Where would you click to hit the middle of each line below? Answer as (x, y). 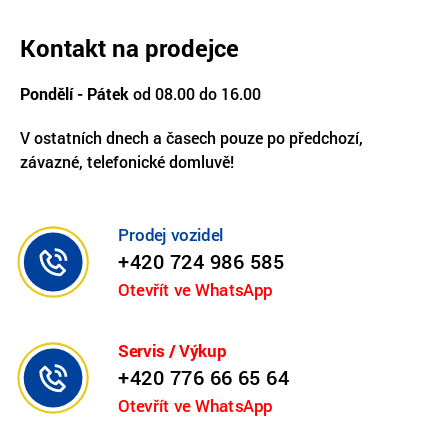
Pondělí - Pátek (74, 93)
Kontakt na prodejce (129, 47)
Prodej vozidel (171, 234)
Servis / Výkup (172, 350)
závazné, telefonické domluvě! (127, 161)
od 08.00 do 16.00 (195, 93)
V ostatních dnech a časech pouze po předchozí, (191, 137)
